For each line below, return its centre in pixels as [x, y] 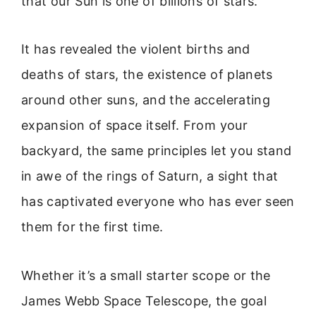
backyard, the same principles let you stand [157, 151]
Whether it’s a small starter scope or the [146, 275]
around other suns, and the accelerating [146, 100]
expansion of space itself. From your [134, 126]
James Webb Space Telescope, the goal [144, 300]
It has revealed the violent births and [136, 49]
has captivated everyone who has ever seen [158, 202]
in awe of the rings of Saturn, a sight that [150, 176]
